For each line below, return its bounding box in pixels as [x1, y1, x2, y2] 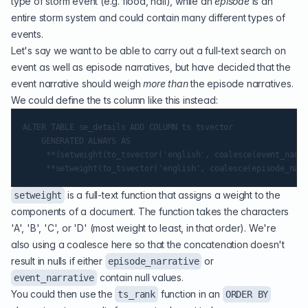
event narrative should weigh [11, 78, 144, 89]
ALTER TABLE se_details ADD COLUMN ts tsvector [23, 122, 233, 132]
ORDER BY [225, 289, 269, 300]
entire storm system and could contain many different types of [11, 12, 285, 23]
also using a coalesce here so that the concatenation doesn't [11, 239, 285, 250]
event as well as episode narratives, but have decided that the [11, 61, 291, 73]
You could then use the [11, 288, 115, 300]
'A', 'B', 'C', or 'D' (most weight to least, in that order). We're [11, 222, 276, 234]
